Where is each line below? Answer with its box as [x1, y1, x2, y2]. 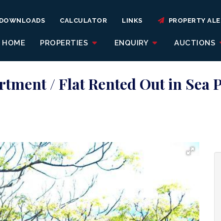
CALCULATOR [60, 17, 107, 24]
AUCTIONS [174, 38, 218, 47]
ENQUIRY [114, 38, 150, 47]
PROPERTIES [40, 38, 90, 47]
